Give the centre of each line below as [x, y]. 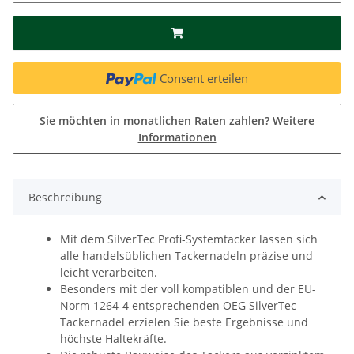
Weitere [294, 121]
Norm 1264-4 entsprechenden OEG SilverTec [178, 306]
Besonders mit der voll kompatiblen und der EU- [188, 289]
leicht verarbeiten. [109, 273]
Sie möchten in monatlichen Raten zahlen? [156, 121]
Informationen [177, 137]
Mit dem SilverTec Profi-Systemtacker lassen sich [189, 239]
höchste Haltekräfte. [113, 339]
